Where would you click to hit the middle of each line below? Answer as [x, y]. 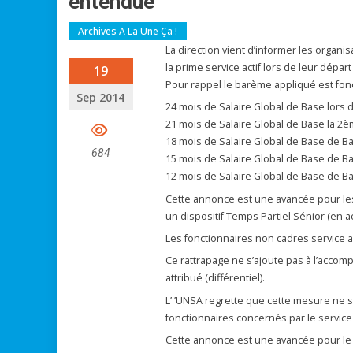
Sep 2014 [101, 98]
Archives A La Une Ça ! [128, 32]
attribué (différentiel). [215, 278]
